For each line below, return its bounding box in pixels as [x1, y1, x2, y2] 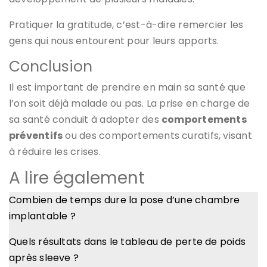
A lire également [9, 166, 145, 190]
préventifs [9, 128, 63, 142]
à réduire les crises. [9, 144, 103, 159]
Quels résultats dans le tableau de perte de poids [9, 234, 246, 249]
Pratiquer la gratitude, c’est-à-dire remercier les [9, 17, 244, 32]
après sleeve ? [9, 250, 79, 265]
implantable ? [9, 209, 76, 223]
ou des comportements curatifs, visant [63, 128, 252, 142]
